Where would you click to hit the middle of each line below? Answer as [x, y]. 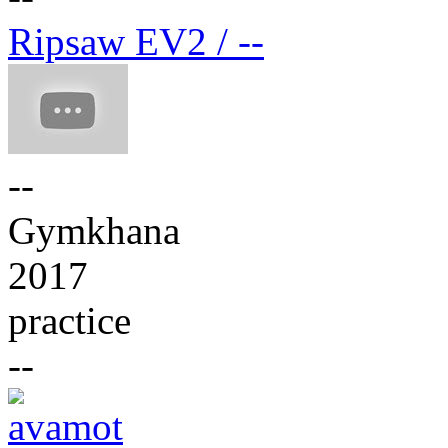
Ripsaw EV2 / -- [136, 41]
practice [69, 320]
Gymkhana [94, 230]
